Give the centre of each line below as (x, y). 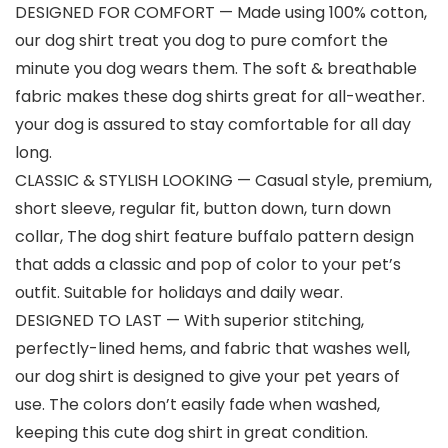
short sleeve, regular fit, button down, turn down (203, 209)
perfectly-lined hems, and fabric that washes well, (212, 349)
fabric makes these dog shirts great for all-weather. (220, 97)
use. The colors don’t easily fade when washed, (197, 405)
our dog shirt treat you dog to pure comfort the (201, 41)
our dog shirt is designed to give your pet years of (207, 377)
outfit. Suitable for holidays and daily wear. (179, 293)
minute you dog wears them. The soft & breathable (216, 69)
